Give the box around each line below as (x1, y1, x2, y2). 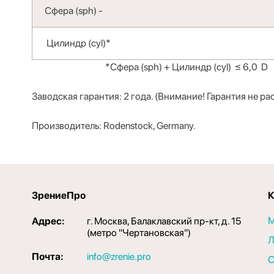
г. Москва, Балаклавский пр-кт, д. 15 (87, 215, 241, 227)
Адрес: (32, 215, 64, 227)
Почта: (32, 251, 63, 262)
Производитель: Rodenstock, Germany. (32, 120, 196, 131)
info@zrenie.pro (87, 251, 151, 262)
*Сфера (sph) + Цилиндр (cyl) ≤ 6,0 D (32, 61, 268, 73)
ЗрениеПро (32, 190, 86, 201)
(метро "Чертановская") (87, 227, 191, 239)
